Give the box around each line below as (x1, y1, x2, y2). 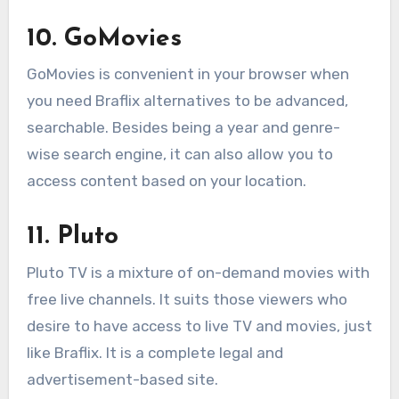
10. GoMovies (26, 26, 190, 52)
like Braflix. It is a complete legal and (26, 343, 283, 362)
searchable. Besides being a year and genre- (26, 118, 340, 137)
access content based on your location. (26, 172, 306, 191)
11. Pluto (26, 224, 126, 250)
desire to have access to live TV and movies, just (26, 316, 372, 335)
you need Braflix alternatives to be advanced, (26, 92, 348, 110)
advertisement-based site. (26, 370, 218, 388)
